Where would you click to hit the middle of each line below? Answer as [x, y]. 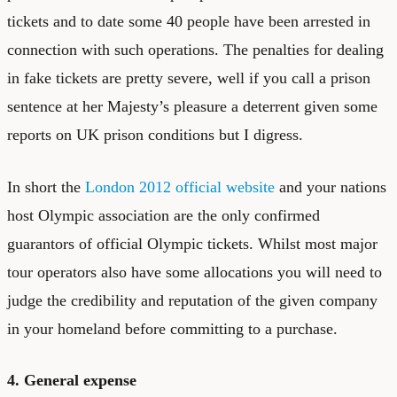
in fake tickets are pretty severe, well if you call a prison [189, 78]
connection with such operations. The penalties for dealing [195, 49]
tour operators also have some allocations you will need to [195, 272]
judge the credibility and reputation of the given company [192, 300]
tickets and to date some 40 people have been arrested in [189, 21]
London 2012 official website [180, 187]
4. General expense [72, 380]
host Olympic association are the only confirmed [163, 215]
